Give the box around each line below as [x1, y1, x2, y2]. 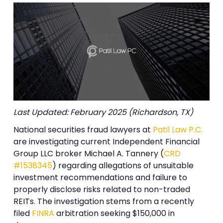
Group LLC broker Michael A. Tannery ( [13, 148, 164, 160]
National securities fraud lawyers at [13, 124, 153, 136]
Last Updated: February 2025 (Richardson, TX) [13, 106, 194, 118]
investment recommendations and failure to [13, 172, 188, 184]
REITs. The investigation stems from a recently [13, 196, 195, 208]
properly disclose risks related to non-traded [13, 184, 191, 196]
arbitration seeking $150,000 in [54, 208, 175, 220]
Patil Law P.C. [153, 124, 203, 136]
